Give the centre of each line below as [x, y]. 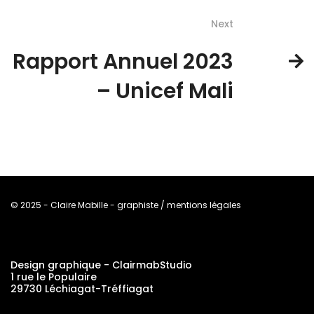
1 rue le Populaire [54, 277]
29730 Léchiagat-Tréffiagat [82, 288]
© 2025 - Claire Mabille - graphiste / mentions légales [126, 205]
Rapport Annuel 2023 [123, 61]
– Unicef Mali [165, 91]
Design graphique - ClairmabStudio [101, 265]
